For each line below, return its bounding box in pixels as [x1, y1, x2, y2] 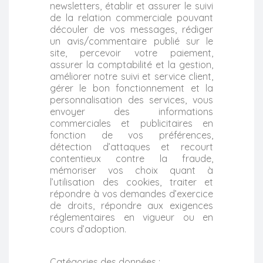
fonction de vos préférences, [50, 129, 213, 141]
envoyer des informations [50, 105, 213, 117]
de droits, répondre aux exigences [50, 199, 213, 211]
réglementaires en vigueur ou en [50, 211, 213, 223]
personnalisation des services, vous [50, 93, 213, 106]
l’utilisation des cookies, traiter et [50, 176, 213, 188]
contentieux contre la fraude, [50, 152, 213, 164]
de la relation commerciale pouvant [50, 11, 213, 23]
